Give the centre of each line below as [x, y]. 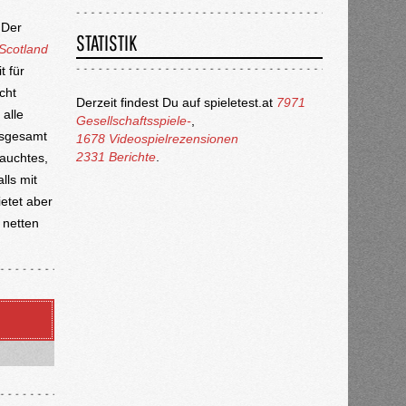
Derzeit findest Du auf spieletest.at [176, 103]
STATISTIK [106, 43]
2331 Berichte [116, 157]
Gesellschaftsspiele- [133, 121]
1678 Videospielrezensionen [157, 139]
